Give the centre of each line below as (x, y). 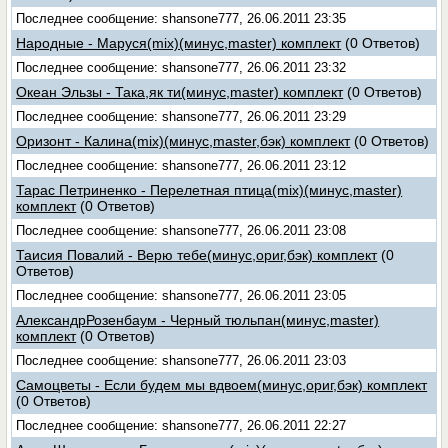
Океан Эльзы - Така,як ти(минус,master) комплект (180, 92)
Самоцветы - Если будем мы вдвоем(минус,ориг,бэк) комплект (222, 385)
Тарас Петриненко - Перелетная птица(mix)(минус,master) (209, 190)
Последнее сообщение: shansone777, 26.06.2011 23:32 (181, 67)
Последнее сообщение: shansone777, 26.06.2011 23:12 (181, 165)
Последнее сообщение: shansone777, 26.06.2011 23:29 (181, 116)
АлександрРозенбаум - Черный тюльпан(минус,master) (198, 320)
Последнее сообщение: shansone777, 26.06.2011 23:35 (181, 18)
